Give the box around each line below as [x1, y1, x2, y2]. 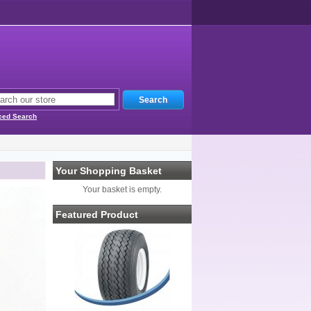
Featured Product [56, 209, 138, 220]
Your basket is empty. [83, 185, 162, 194]
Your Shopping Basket [56, 165, 162, 176]
